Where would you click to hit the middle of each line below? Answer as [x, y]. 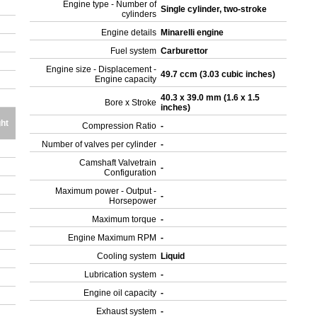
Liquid [174, 256]
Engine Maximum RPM [113, 238]
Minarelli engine [194, 33]
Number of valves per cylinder [99, 144]
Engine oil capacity [120, 293]
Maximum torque [125, 219]
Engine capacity [126, 79]
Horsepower [133, 201]
